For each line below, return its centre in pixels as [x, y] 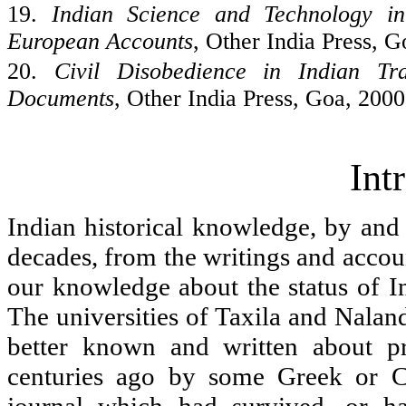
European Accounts [100, 41]
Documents [61, 98]
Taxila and [275, 316]
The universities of [111, 316]
